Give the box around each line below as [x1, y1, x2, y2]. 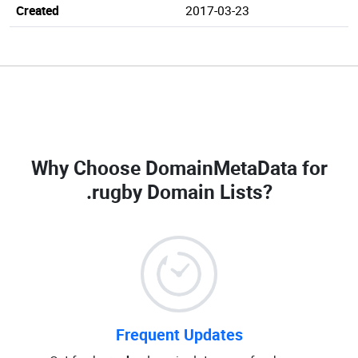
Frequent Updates [115, 324, 243, 345]
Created [16, 2, 59, 19]
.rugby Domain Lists [86, 178, 263, 205]
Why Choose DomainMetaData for [30, 154, 328, 181]
